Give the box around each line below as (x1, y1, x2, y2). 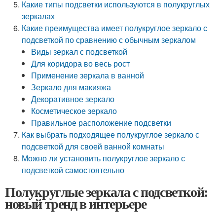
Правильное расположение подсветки (31, 117, 172, 128)
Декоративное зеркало (31, 93, 115, 105)
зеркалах (22, 10, 55, 22)
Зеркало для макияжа (31, 81, 111, 93)
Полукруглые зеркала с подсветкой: (5, 182, 208, 202)
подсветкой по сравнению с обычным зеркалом (22, 34, 196, 45)
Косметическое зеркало (31, 105, 117, 116)
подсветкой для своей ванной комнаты (22, 141, 165, 152)
